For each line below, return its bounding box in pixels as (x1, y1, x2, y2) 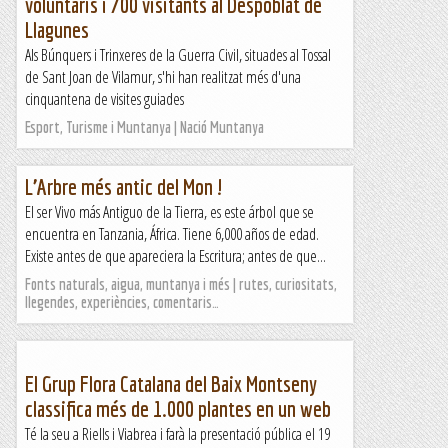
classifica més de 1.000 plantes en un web (25, 396, 331, 421)
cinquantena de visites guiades (25, 88, 184, 110)
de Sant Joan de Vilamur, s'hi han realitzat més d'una (25, 66, 301, 88)
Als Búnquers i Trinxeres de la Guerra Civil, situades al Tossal (25, 44, 331, 66)
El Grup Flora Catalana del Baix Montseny (25, 371, 317, 396)
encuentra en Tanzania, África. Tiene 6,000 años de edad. (25, 223, 319, 245)
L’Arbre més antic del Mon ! (25, 174, 223, 199)
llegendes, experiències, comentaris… (25, 293, 219, 311)
